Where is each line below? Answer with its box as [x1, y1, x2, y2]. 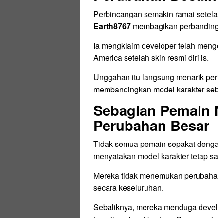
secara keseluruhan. [93, 182, 163, 193]
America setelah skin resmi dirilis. [93, 52, 209, 63]
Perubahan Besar [93, 115, 209, 135]
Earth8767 [93, 20, 131, 32]
